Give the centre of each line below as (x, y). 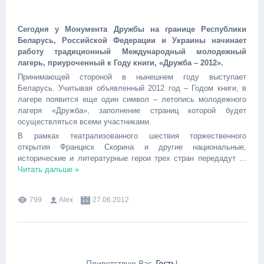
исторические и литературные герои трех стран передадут (128, 158)
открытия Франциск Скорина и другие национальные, (132, 147)
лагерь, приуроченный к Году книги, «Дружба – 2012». (121, 63)
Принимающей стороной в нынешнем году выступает (132, 77)
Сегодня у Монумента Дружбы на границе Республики (132, 29)
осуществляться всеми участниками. (85, 122)
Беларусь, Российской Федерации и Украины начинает (132, 40)
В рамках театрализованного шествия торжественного (132, 136)
